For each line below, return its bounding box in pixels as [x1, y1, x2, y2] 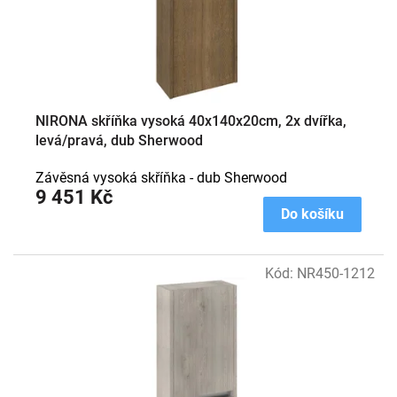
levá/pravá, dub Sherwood [35, 131, 203, 149]
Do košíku [281, 205, 344, 222]
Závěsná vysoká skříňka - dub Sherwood [35, 168, 287, 186]
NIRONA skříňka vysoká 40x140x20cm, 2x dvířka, [35, 112, 346, 129]
